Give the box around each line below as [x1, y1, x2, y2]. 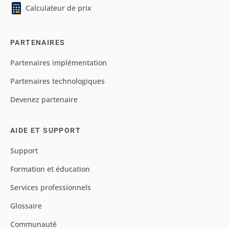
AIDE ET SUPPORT [10, 126, 81, 135]
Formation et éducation [10, 164, 90, 174]
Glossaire [10, 201, 42, 211]
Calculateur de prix [26, 3, 91, 13]
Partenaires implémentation [10, 58, 107, 68]
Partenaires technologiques [10, 76, 105, 86]
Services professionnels [10, 182, 91, 193]
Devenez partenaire [10, 95, 78, 105]
